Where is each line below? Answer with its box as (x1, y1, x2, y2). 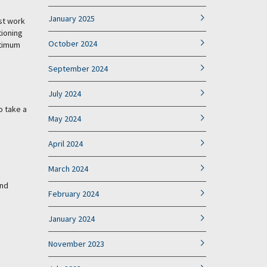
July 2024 (48, 88, 81, 99)
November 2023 (48, 238, 104, 249)
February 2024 (48, 188, 99, 199)
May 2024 (48, 113, 81, 124)
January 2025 (48, 13, 95, 24)
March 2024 (48, 163, 88, 174)
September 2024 (48, 63, 108, 74)
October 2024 (48, 38, 97, 49)
